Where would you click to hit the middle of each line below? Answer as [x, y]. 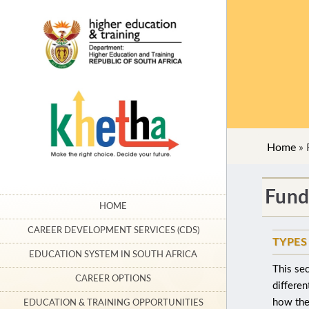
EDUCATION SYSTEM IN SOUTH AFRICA [113, 255]
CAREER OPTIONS [113, 279]
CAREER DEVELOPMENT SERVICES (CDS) [113, 231]
